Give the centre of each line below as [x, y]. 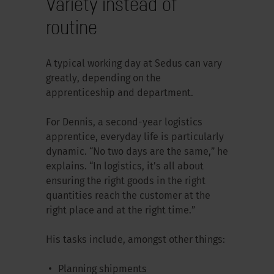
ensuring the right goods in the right [125, 181]
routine [71, 27]
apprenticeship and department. [119, 93]
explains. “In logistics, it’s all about [124, 167]
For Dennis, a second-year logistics [124, 123]
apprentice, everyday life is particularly [135, 137]
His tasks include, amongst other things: [135, 240]
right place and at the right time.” [121, 211]
